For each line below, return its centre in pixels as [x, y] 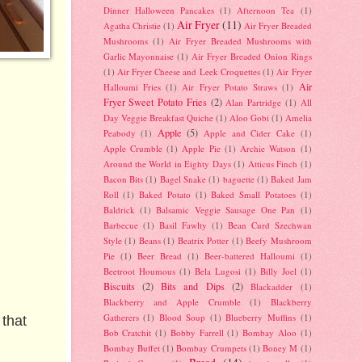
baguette [238, 179]
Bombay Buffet [131, 348]
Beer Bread [159, 256]
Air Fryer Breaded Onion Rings [252, 57]
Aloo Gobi [249, 118]
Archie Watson [268, 149]
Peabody [119, 133]
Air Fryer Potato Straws [229, 87]
